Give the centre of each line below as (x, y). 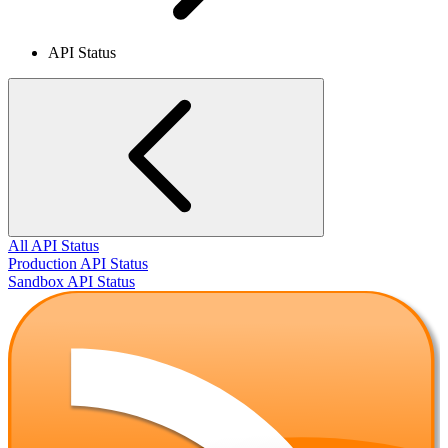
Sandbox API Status (71, 282)
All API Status (53, 246)
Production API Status (78, 264)
